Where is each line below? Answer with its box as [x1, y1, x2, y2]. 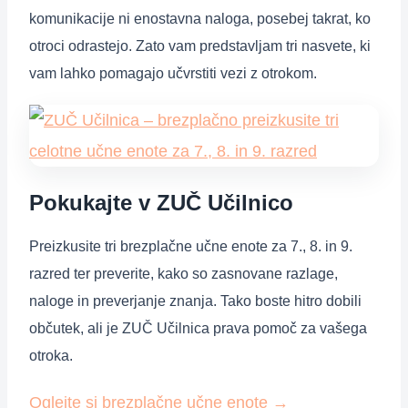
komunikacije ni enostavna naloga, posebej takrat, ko [29, 10, 371, 26]
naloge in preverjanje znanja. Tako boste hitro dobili [29, 293, 362, 310]
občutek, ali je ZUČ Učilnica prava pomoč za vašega [29, 321, 367, 337]
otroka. [29, 348, 73, 364]
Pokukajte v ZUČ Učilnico [29, 189, 293, 215]
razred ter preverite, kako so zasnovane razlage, [29, 266, 338, 282]
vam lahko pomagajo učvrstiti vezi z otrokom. [29, 65, 317, 81]
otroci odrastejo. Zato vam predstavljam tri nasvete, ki [29, 37, 371, 54]
